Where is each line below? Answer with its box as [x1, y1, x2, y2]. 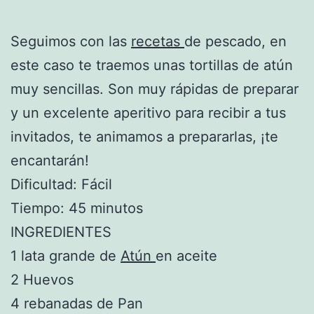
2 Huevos [11, 271, 74, 288]
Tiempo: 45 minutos [11, 199, 143, 217]
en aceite [156, 247, 217, 264]
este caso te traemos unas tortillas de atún [11, 56, 293, 74]
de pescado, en [184, 32, 287, 50]
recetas [131, 32, 184, 50]
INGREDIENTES [11, 223, 111, 240]
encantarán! [11, 151, 89, 169]
